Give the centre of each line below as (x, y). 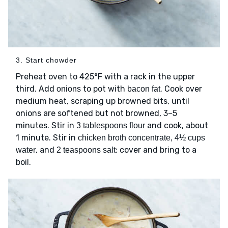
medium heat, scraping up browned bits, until (103, 101)
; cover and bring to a (156, 150)
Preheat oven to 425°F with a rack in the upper (105, 77)
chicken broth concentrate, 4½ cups (141, 138)
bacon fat (144, 89)
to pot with (104, 89)
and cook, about (177, 126)
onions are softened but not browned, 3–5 (96, 113)
